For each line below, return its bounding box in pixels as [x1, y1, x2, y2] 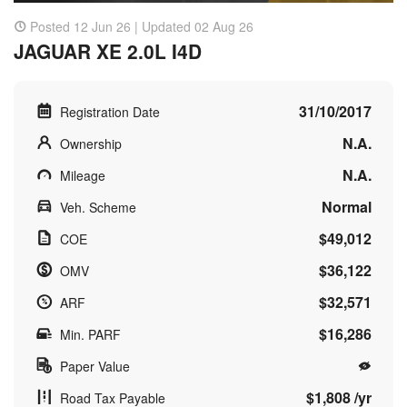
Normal [322, 195, 372, 217]
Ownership [60, 134, 122, 153]
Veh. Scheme [60, 197, 136, 216]
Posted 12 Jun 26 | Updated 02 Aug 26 [30, 16, 253, 35]
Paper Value [60, 356, 130, 375]
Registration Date [60, 102, 160, 121]
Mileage [60, 165, 105, 184]
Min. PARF [60, 324, 121, 343]
